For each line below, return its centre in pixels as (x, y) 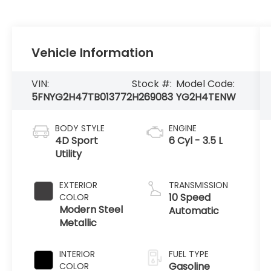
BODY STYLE (80, 129)
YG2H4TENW (206, 97)
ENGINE (182, 129)
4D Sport (77, 141)
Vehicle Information (93, 53)
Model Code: (206, 84)
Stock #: (152, 84)
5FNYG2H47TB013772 (82, 97)
